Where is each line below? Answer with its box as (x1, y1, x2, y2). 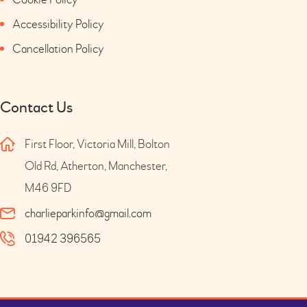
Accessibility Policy (12, 16, 104, 32)
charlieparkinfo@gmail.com (25, 206, 151, 222)
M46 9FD (25, 180, 72, 197)
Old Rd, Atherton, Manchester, (25, 158, 167, 175)
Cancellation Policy (12, 40, 104, 57)
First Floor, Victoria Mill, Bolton (25, 136, 170, 153)
